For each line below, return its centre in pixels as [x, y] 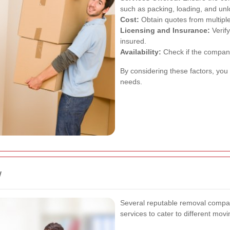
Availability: [141, 52]
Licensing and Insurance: [165, 30]
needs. [131, 81]
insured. [133, 41]
